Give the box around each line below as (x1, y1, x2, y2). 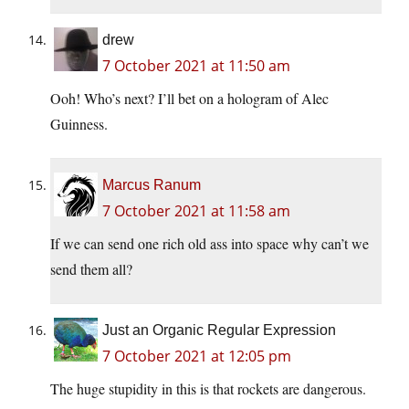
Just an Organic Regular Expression (102, 322, 336, 339)
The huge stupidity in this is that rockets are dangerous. (50, 379, 366, 399)
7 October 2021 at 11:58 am (102, 201, 290, 222)
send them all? (50, 259, 132, 279)
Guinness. (50, 114, 108, 134)
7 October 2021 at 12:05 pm (102, 346, 291, 367)
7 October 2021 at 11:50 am (102, 56, 290, 77)
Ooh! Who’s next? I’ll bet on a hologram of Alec (50, 89, 329, 109)
